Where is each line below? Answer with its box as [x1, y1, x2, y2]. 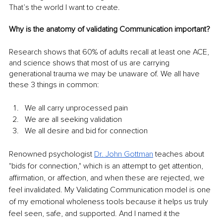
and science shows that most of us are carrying [9, 58, 171, 68]
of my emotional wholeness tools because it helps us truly [9, 197, 210, 207]
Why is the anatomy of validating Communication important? [9, 24, 210, 35]
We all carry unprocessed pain [25, 103, 128, 113]
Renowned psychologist [9, 149, 94, 160]
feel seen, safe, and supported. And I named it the [9, 209, 182, 219]
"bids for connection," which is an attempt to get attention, [9, 161, 205, 171]
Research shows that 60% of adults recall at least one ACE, [9, 47, 211, 57]
